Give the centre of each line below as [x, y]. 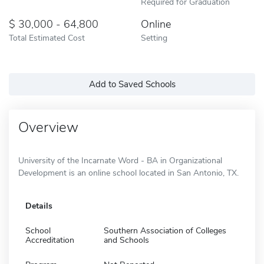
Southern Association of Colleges [165, 230]
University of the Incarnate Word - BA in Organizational [120, 160]
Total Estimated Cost [47, 37]
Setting [154, 37]
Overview [48, 127]
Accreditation [50, 240]
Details [39, 206]
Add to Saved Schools [132, 84]
